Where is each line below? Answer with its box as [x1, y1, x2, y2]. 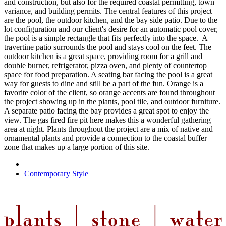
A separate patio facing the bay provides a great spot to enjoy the [4, 106, 209, 116]
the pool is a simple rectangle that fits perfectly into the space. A [4, 34, 207, 43]
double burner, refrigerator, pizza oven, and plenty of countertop [4, 61, 207, 70]
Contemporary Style [24, 169, 88, 178]
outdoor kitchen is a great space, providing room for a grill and [4, 52, 202, 61]
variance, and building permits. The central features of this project [4, 7, 212, 16]
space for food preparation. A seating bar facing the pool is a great [4, 70, 212, 79]
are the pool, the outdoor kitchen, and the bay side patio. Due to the [4, 16, 217, 25]
